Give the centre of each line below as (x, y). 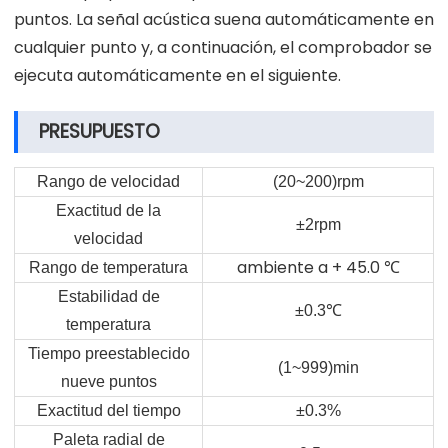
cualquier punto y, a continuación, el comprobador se (223, 47)
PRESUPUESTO (99, 131)
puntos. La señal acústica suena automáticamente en (224, 19)
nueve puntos (108, 381)
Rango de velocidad (108, 181)
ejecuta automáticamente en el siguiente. (177, 75)
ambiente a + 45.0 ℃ (318, 267)
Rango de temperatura (108, 267)
